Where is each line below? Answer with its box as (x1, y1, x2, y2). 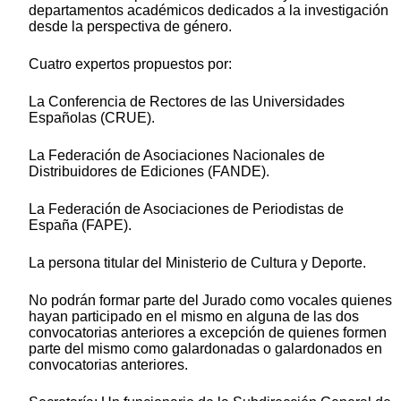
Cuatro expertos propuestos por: (29, 56, 232, 73)
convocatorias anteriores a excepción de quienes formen (29, 325, 387, 341)
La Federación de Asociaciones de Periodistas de (29, 201, 344, 218)
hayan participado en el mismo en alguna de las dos (29, 309, 359, 325)
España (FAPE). (29, 218, 132, 234)
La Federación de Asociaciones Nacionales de (29, 148, 325, 164)
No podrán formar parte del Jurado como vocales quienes (29, 293, 392, 309)
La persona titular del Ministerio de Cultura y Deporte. (29, 255, 366, 271)
